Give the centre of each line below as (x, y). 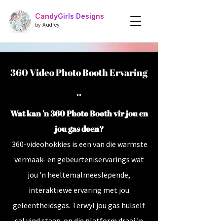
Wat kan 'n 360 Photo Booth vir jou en (79, 113)
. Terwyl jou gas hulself (107, 205)
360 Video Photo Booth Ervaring (79, 73)
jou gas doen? (79, 129)
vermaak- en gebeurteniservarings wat (79, 159)
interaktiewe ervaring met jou (79, 190)
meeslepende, (107, 175)
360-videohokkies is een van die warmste (79, 144)
